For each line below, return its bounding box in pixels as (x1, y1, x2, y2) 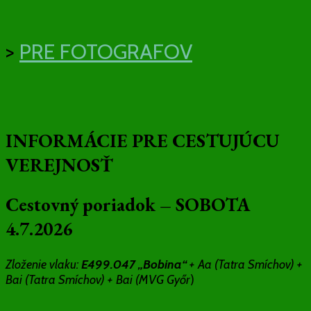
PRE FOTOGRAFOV (19, 38, 192, 65)
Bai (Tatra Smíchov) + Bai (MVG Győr (6, 271, 190, 287)
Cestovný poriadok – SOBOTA (6, 192, 250, 217)
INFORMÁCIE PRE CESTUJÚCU (6, 128, 280, 153)
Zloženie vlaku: (6, 256, 78, 272)
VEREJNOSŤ (6, 152, 113, 177)
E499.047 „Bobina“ (78, 256, 187, 272)
